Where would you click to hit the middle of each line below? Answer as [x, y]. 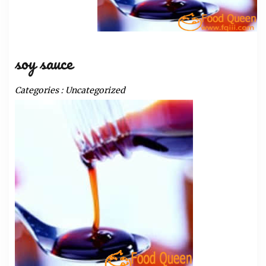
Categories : [40, 90]
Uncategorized [95, 90]
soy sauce [44, 64]
